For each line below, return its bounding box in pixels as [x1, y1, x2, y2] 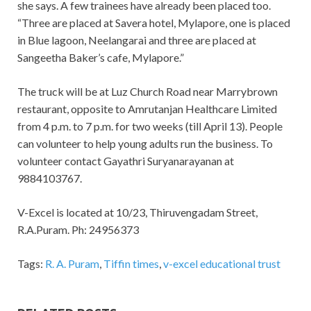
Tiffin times [103, 257, 159, 271]
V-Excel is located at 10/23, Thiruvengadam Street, [17, 205, 258, 219]
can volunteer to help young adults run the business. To [17, 137, 273, 151]
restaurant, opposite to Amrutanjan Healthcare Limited [17, 102, 277, 116]
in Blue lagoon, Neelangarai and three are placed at [17, 33, 256, 47]
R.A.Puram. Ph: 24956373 [17, 223, 139, 237]
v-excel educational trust [163, 257, 280, 271]
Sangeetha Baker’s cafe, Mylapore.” [17, 51, 184, 65]
